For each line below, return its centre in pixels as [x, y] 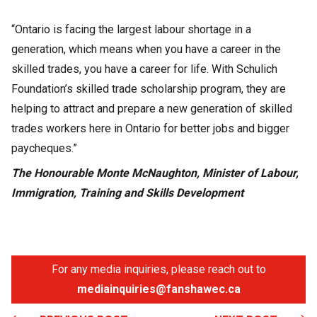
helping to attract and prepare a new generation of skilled [152, 109]
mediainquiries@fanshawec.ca [158, 289]
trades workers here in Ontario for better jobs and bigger [150, 129]
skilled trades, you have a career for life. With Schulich [144, 69]
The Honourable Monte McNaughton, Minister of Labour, [155, 173]
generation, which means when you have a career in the [146, 50]
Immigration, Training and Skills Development [127, 192]
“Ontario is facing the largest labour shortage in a [131, 30]
